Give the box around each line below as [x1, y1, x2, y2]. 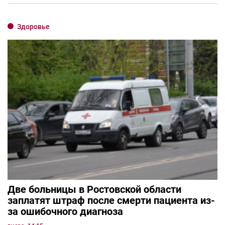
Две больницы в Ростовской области [8, 183, 181, 196]
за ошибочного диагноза [8, 205, 123, 218]
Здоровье [17, 22, 50, 31]
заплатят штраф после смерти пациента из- [8, 194, 215, 207]
